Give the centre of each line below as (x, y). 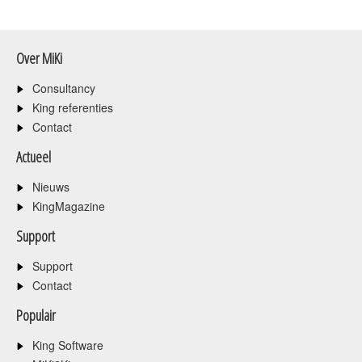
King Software (68, 345)
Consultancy (64, 88)
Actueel (34, 156)
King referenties (73, 107)
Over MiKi (39, 58)
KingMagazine (69, 206)
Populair (36, 315)
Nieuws (51, 186)
